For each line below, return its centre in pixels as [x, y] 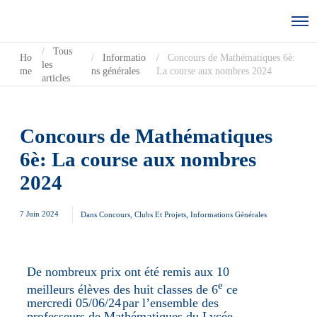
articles [56, 78]
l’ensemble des [181, 303]
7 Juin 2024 [40, 214]
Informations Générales [229, 215]
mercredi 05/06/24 [74, 303]
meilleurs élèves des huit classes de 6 [123, 290]
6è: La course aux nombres [138, 159]
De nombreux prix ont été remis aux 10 [128, 272]
